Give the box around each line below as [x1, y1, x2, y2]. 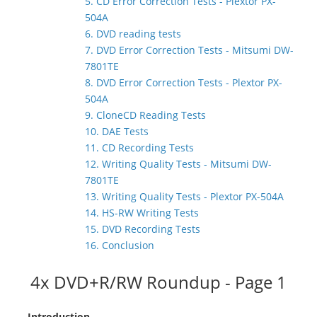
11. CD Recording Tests [85, 141, 194, 154]
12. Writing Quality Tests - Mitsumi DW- [85, 157, 272, 171]
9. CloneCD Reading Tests [85, 108, 206, 122]
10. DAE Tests [85, 125, 149, 138]
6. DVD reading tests [85, 27, 181, 40]
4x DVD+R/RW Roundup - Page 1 [30, 270, 287, 294]
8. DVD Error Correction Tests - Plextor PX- [85, 76, 282, 89]
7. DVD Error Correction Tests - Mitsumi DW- [85, 43, 294, 57]
